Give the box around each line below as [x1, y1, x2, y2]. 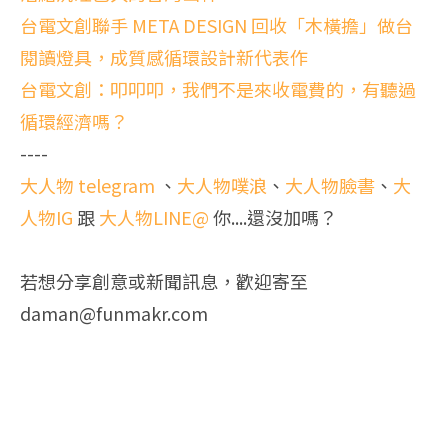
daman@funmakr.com [20, 300, 208, 327]
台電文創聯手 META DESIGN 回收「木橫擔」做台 [20, 12, 413, 39]
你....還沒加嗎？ [209, 204, 337, 231]
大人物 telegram [20, 172, 159, 199]
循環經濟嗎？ [20, 108, 128, 135]
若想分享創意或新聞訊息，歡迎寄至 [20, 268, 308, 295]
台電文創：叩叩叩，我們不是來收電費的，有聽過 [20, 76, 416, 103]
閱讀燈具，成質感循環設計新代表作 [20, 44, 308, 71]
